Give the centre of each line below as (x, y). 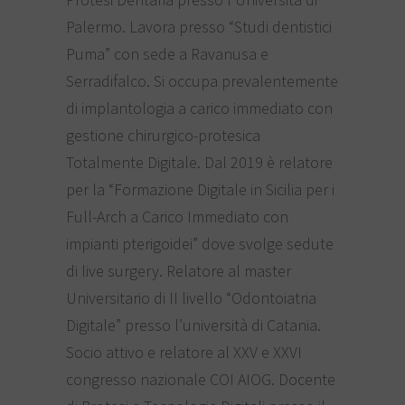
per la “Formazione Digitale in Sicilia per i (200, 189)
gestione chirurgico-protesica (163, 135)
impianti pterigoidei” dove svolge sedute (199, 243)
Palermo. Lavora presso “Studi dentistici (198, 26)
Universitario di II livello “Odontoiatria (191, 297)
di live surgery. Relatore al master (178, 270)
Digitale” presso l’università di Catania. (193, 325)
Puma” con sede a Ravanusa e (167, 53)
